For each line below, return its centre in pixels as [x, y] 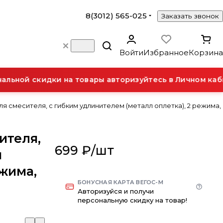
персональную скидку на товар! [132, 200]
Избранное [166, 53]
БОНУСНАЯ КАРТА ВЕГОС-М [120, 182]
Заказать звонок [190, 16]
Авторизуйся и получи [116, 191]
